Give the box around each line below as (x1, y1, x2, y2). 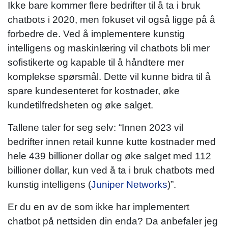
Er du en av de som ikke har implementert (8, 201, 189, 212)
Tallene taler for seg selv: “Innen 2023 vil (8, 122, 183, 133)
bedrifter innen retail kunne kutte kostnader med (8, 136, 216, 147)
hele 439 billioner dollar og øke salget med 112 (8, 150, 211, 161)
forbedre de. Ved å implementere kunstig (8, 28, 185, 39)
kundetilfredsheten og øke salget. (8, 99, 153, 110)
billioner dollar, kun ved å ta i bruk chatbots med (8, 164, 215, 176)
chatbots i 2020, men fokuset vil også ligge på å (8, 14, 215, 25)
